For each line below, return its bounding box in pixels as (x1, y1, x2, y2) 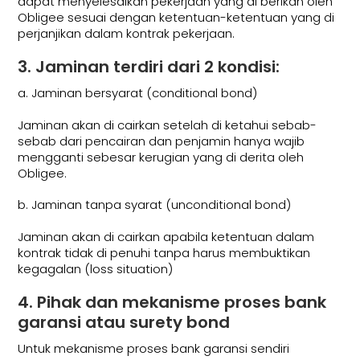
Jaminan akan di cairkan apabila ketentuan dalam (18, 227, 315, 245)
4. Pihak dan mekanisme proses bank (18, 291, 327, 314)
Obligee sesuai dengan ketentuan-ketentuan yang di (18, 8, 335, 26)
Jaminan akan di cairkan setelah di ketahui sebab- (18, 116, 317, 133)
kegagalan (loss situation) (18, 260, 174, 277)
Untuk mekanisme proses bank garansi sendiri (18, 340, 290, 358)
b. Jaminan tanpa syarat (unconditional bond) (18, 196, 292, 214)
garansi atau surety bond (18, 311, 231, 334)
